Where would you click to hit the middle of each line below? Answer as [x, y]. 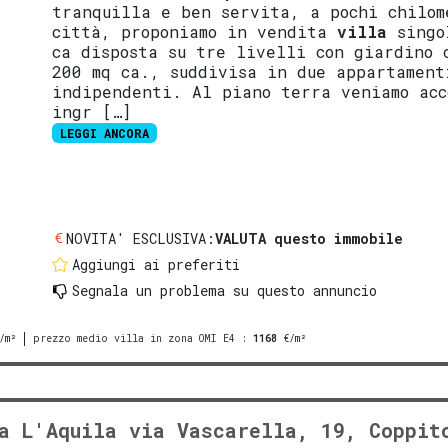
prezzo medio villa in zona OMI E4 [134, 338]
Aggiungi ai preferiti [156, 264]
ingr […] [92, 111]
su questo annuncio [301, 290]
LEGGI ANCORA [105, 132]
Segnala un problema [149, 290]
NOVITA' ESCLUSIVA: [141, 238]
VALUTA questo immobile [309, 238]
